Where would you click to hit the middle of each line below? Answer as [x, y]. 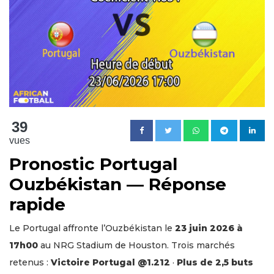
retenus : [30, 262]
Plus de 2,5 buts [215, 262]
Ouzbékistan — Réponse [118, 184]
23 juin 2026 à [209, 228]
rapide [37, 204]
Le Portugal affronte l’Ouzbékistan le [92, 228]
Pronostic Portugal [93, 164]
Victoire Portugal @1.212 [110, 262]
